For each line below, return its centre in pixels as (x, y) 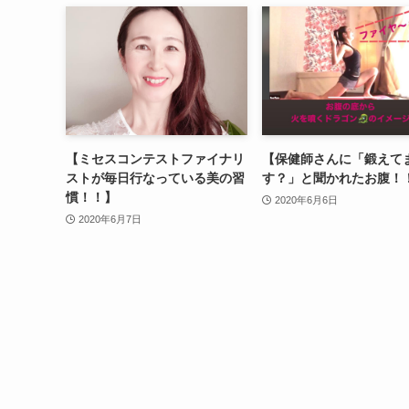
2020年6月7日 (110, 219)
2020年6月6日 (306, 199)
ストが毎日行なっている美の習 (155, 178)
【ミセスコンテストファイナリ (155, 159)
